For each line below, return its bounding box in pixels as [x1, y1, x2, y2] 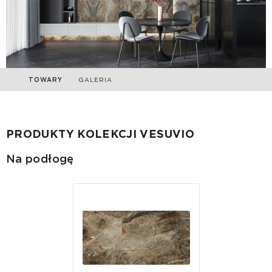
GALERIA [78, 75, 112, 83]
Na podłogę [6, 152, 74, 165]
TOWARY [29, 75, 63, 83]
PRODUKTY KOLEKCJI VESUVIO [6, 127, 194, 140]
